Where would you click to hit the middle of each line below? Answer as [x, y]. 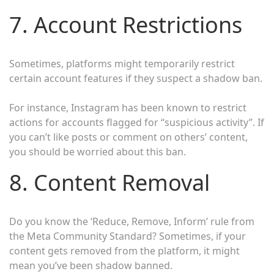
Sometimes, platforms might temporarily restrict [122, 63]
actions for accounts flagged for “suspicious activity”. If [137, 122]
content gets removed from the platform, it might [124, 250]
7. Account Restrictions [126, 24]
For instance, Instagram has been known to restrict [128, 107]
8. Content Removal [109, 182]
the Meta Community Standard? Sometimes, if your [128, 236]
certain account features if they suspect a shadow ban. [136, 78]
